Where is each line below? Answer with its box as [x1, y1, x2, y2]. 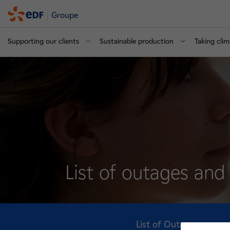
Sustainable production [100, 37, 174, 46]
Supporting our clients [8, 37, 79, 46]
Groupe [51, 10, 79, 20]
